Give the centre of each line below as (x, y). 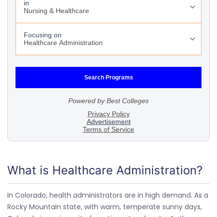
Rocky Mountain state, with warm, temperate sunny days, (105, 207)
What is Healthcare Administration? (105, 170)
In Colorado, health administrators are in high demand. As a (108, 195)
